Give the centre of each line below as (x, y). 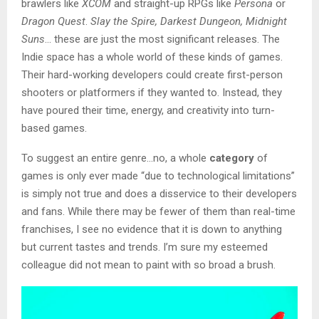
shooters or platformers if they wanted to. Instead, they (152, 93)
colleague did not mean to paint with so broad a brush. (148, 265)
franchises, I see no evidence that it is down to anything (152, 230)
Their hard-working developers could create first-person (152, 75)
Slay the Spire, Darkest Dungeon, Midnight (189, 22)
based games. (56, 129)
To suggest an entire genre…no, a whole (115, 158)
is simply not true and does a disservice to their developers (159, 194)
